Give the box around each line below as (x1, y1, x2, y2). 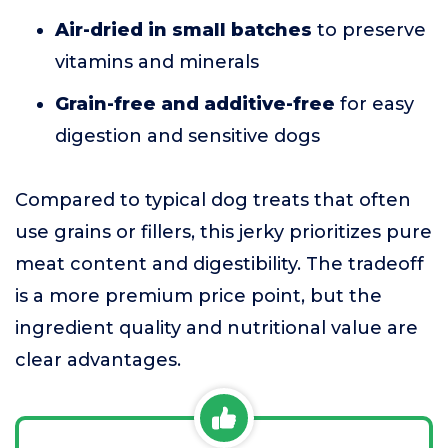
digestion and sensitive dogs (55, 125, 320, 147)
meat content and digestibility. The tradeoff (15, 253, 424, 275)
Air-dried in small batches (55, 19, 312, 41)
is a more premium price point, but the (15, 285, 382, 307)
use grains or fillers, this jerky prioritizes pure (15, 221, 432, 243)
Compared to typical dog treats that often (15, 189, 411, 211)
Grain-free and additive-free (55, 93, 335, 115)
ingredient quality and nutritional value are (15, 317, 418, 339)
